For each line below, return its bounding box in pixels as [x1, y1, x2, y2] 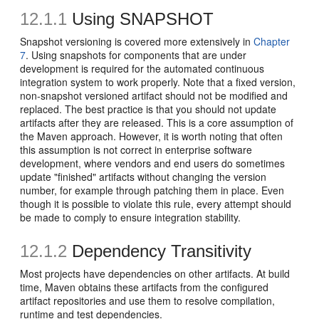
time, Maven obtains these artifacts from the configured [20, 280, 269, 294]
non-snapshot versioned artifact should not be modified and [20, 88, 288, 103]
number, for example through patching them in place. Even [20, 183, 285, 197]
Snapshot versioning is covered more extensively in [20, 34, 254, 48]
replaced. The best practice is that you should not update [20, 102, 277, 116]
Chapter [253, 34, 291, 48]
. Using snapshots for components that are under [26, 48, 247, 62]
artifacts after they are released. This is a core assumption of [20, 115, 294, 130]
